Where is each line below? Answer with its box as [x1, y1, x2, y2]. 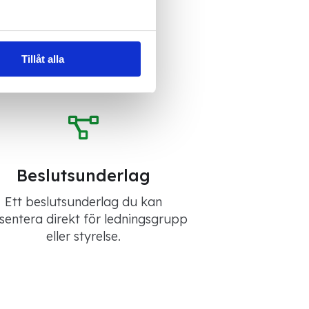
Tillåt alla [21, 53, 65, 66]
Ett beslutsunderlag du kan [4, 194, 162, 210]
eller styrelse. [46, 228, 121, 245]
